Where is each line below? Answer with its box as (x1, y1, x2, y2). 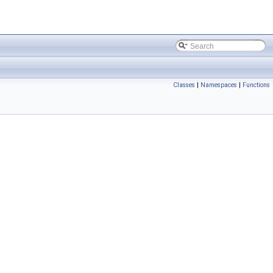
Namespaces (200, 81, 237, 89)
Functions (243, 81, 270, 89)
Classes (173, 81, 195, 89)
